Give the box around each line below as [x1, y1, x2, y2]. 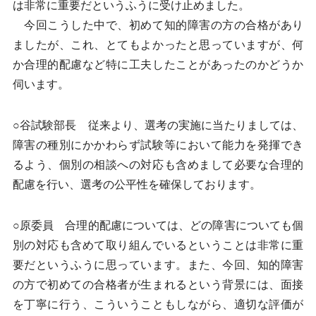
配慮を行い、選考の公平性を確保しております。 [12, 178, 261, 190]
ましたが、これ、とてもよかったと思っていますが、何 [12, 39, 304, 51]
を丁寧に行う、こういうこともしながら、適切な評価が [12, 298, 304, 310]
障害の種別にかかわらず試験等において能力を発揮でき [12, 139, 304, 151]
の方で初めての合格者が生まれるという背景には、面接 [12, 279, 304, 291]
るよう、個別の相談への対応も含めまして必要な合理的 [12, 159, 304, 171]
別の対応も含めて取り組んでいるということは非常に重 [12, 239, 304, 251]
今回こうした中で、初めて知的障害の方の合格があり [12, 19, 304, 31]
